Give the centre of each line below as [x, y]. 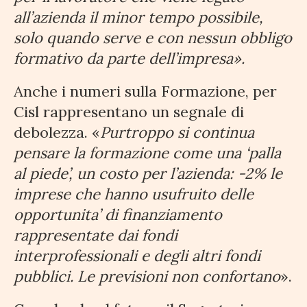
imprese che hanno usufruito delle [134, 194]
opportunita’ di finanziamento [118, 215]
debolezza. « [57, 133]
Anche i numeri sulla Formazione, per [145, 91]
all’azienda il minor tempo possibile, [138, 17]
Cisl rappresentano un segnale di [129, 112]
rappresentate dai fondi [96, 235]
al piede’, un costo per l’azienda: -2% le [148, 174]
